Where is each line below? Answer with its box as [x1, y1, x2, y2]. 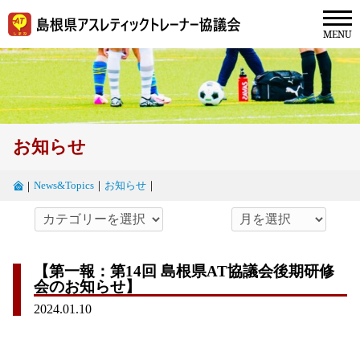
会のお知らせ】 [34, 278, 141, 296]
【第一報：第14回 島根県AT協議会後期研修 [34, 263, 334, 280]
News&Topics [34, 179, 94, 191]
